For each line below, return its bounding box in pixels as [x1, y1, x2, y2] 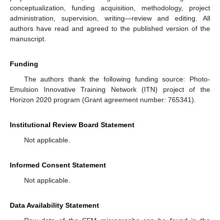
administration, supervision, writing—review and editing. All [10, 14, 210, 23]
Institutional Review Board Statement [10, 121, 135, 129]
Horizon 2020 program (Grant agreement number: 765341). [10, 96, 196, 104]
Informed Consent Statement [10, 161, 106, 169]
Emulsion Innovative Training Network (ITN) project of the [10, 85, 210, 94]
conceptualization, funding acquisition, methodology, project [10, 4, 210, 12]
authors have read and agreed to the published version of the [10, 25, 210, 33]
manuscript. [10, 35, 46, 43]
